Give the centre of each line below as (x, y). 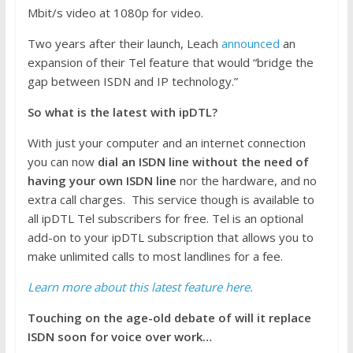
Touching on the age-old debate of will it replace (169, 318)
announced (250, 44)
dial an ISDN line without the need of (203, 162)
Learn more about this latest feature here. (140, 287)
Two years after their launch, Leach (124, 44)
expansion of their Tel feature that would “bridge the (170, 63)
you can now (62, 162)
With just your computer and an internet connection (166, 143)
